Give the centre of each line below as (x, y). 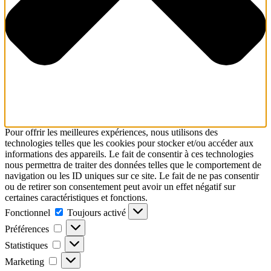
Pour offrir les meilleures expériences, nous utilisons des (111, 132)
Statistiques (26, 246)
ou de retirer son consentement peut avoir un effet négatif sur (120, 187)
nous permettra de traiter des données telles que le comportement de (133, 165)
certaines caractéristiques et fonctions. (76, 198)
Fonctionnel (28, 213)
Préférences (27, 229)
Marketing (24, 262)
